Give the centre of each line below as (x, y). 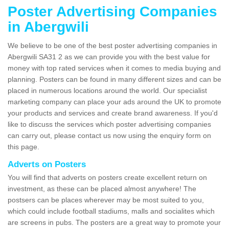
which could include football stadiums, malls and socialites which (111, 211)
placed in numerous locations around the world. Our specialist (107, 91)
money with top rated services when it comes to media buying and (114, 68)
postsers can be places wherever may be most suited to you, (106, 200)
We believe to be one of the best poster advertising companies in (112, 46)
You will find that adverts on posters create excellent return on (107, 178)
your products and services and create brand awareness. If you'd (113, 113)
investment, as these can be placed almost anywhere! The (102, 189)
